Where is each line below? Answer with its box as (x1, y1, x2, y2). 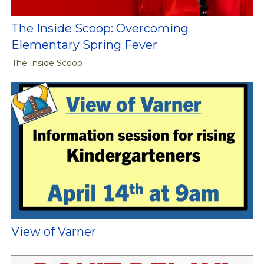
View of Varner (11, 225, 96, 239)
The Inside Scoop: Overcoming (11, 21, 189, 36)
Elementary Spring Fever (11, 38, 157, 52)
